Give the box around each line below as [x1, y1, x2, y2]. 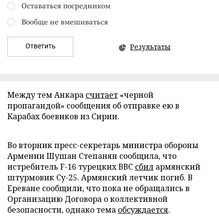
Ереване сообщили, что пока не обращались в [7, 183, 190, 194]
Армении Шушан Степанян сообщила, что [7, 151, 176, 161]
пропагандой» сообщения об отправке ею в [7, 100, 179, 111]
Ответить [25, 42, 56, 50]
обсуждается [118, 204, 168, 215]
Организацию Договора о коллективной [7, 194, 168, 204]
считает [86, 89, 118, 100]
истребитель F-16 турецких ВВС [7, 161, 135, 172]
